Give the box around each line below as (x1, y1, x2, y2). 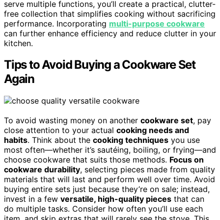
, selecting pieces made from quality (80, 165, 215, 175)
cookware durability (4, 165, 80, 175)
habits (4, 135, 27, 145)
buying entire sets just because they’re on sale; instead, (4, 184, 210, 194)
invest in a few (4, 194, 60, 204)
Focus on (169, 155, 204, 165)
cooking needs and (116, 125, 189, 136)
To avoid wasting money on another (4, 115, 140, 126)
